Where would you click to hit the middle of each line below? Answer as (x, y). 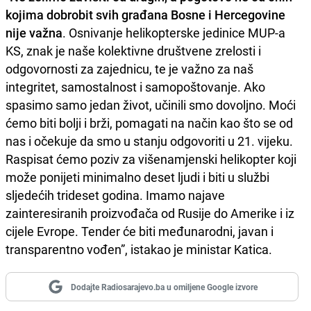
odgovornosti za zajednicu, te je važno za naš (129, 68)
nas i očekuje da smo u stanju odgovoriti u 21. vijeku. (149, 141)
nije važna (34, 32)
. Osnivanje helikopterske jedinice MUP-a (174, 32)
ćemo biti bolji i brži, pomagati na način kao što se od (149, 123)
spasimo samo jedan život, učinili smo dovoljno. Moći (151, 104)
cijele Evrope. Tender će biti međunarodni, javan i (140, 231)
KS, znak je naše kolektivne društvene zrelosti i (133, 50)
